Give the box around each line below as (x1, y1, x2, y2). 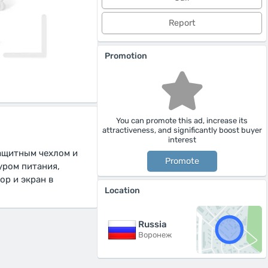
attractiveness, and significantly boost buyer (102, 126, 262, 135)
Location (105, 185, 140, 196)
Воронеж (138, 230, 172, 239)
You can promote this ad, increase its (116, 116, 248, 125)
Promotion (105, 51, 147, 61)
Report (168, 18, 196, 28)
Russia (138, 218, 167, 230)
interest (167, 135, 196, 144)
